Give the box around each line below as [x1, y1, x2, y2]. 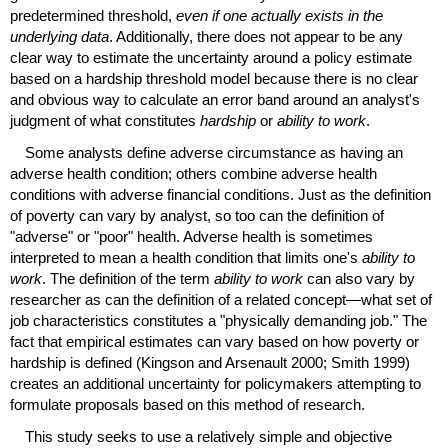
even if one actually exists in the [176, 6, 383, 24]
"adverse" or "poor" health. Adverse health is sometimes [10, 228, 373, 246]
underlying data [10, 27, 109, 45]
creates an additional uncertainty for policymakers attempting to [10, 375, 421, 393]
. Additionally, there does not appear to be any [109, 27, 403, 45]
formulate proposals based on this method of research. [10, 396, 365, 414]
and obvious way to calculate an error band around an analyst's [10, 90, 420, 108]
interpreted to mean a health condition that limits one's [10, 249, 362, 267]
